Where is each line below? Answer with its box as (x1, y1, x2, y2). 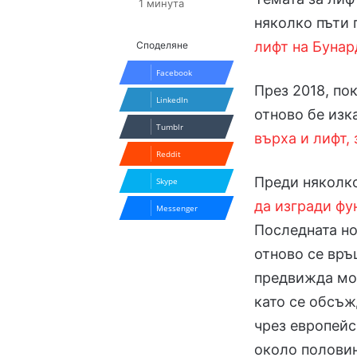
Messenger (156, 202, 198, 214)
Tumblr (156, 121, 184, 133)
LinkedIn (156, 94, 189, 106)
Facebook (156, 67, 193, 79)
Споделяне (136, 39, 189, 52)
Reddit (156, 148, 182, 160)
